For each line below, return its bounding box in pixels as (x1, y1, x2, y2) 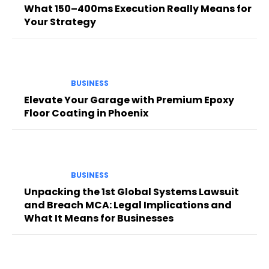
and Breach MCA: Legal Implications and (24, 198, 232, 212)
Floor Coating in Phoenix (24, 106, 148, 121)
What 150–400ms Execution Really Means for (24, 2, 252, 16)
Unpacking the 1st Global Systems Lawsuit (24, 184, 239, 199)
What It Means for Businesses (24, 211, 174, 225)
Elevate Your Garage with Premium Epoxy (24, 93, 234, 107)
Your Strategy (24, 15, 96, 29)
